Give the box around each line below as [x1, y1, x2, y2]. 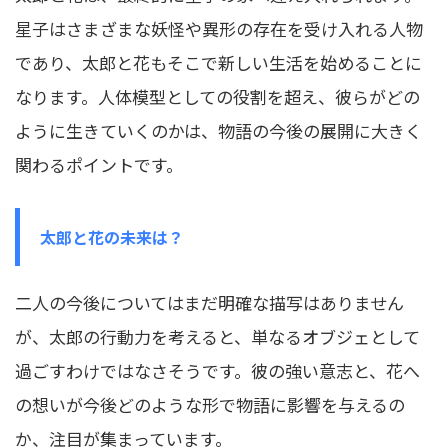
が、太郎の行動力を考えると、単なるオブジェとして [15, 323, 420, 349]
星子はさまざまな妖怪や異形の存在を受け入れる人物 [15, 15, 423, 41]
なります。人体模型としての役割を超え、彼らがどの [15, 83, 420, 109]
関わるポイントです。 [15, 151, 183, 177]
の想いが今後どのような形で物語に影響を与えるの [15, 391, 405, 417]
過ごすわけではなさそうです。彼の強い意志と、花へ [15, 357, 420, 383]
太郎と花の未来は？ [40, 224, 184, 249]
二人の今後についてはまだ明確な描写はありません [15, 289, 404, 315]
